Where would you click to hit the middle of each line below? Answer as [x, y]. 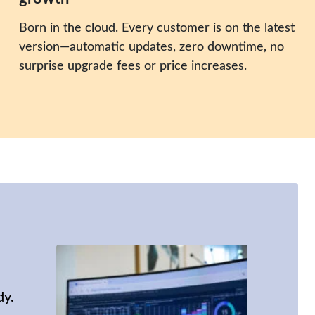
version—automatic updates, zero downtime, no [151, 46]
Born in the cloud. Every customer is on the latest [156, 27]
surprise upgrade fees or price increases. [133, 65]
